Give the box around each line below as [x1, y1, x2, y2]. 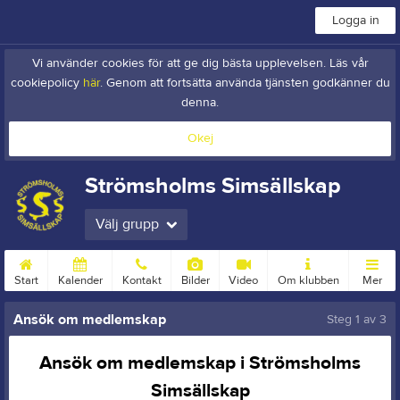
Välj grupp [96, 215, 159, 233]
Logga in [331, 12, 379, 29]
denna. [181, 95, 219, 111]
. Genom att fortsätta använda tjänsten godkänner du [99, 75, 390, 91]
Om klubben [277, 273, 339, 287]
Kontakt [121, 273, 162, 287]
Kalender [57, 273, 103, 287]
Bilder [180, 273, 210, 287]
